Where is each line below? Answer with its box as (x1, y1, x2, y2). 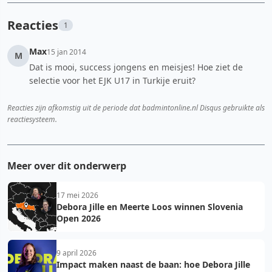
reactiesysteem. (7, 114, 57, 124)
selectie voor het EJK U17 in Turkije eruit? (29, 74, 195, 86)
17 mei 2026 (56, 189, 98, 200)
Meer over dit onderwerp (7, 158, 126, 172)
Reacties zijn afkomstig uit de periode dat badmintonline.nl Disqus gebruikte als (7, 102, 265, 113)
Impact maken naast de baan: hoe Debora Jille (56, 258, 250, 270)
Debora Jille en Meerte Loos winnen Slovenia (56, 200, 243, 212)
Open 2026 (56, 212, 101, 224)
